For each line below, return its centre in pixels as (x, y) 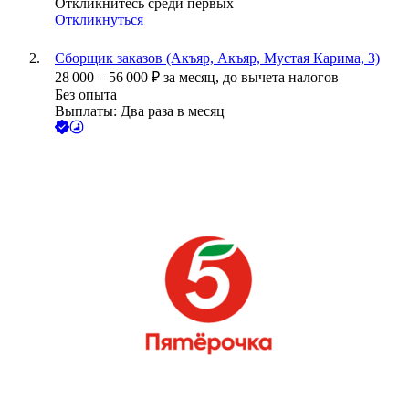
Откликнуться (99, 20)
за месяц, (193, 78)
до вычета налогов (281, 78)
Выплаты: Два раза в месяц (140, 111)
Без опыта (86, 95)
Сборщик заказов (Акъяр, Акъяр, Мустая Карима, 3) (217, 58)
